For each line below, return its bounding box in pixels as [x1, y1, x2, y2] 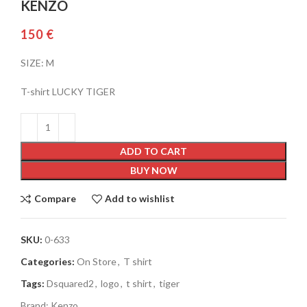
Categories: [21, 255, 75, 267]
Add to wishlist [105, 193, 175, 205]
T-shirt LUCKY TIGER [21, 85, 115, 97]
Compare [34, 193, 76, 205]
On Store [77, 255, 116, 267]
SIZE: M [21, 56, 54, 69]
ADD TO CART [120, 145, 187, 157]
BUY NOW [130, 164, 177, 176]
